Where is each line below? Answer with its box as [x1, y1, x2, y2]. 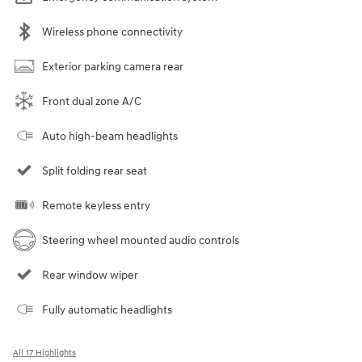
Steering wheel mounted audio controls [42, 233, 239, 247]
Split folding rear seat [42, 163, 147, 178]
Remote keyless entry [42, 198, 150, 213]
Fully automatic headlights [42, 302, 172, 317]
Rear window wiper [42, 267, 138, 282]
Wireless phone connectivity [42, 24, 183, 39]
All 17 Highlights [13, 347, 76, 358]
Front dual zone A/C [42, 94, 141, 108]
